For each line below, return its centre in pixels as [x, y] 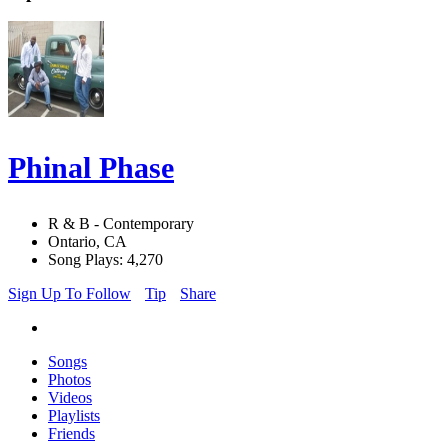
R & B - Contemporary [121, 224]
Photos [69, 380]
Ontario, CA [87, 242]
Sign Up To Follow [69, 294]
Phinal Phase [91, 168]
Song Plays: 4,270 [105, 260]
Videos [70, 398]
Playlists [74, 416]
